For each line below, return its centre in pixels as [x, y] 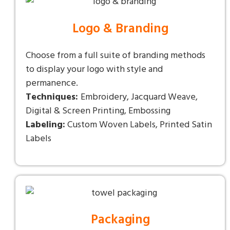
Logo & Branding [120, 29]
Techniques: [53, 97]
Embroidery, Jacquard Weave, [139, 97]
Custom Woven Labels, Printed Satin [139, 125]
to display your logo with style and [94, 69]
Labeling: [45, 125]
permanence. [52, 83]
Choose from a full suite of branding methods [116, 55]
